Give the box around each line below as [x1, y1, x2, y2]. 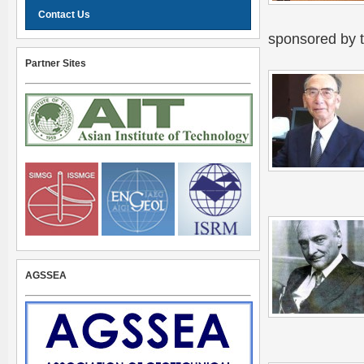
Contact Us [38, 9, 90, 20]
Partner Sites [25, 58, 86, 69]
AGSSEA [25, 270, 67, 281]
